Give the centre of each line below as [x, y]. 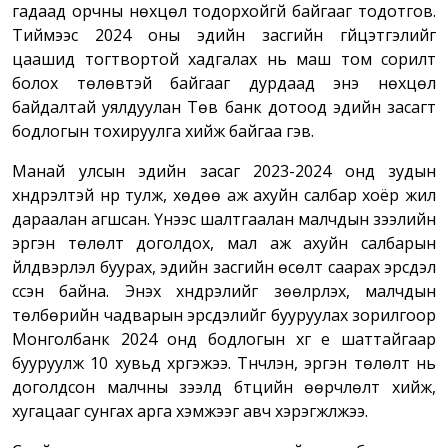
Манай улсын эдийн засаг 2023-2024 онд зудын [224, 171]
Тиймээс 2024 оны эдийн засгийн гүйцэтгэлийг [224, 35]
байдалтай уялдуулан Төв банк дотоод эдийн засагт [224, 107]
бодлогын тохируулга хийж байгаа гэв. [163, 131]
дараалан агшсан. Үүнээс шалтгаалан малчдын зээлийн [224, 219]
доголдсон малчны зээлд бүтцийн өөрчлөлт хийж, [224, 387]
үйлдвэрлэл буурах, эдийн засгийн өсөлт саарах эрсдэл [224, 267]
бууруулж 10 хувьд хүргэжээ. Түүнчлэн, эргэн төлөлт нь [224, 363]
